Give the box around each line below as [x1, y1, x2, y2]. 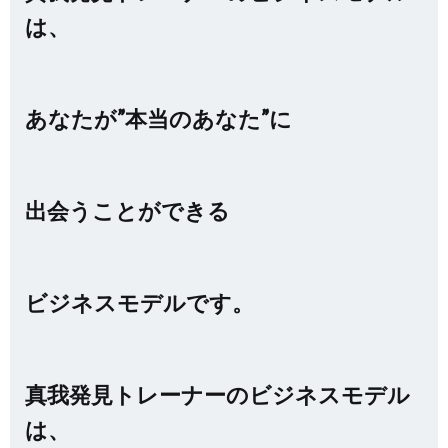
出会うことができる [25, 197, 230, 224]
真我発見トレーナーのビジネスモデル [25, 381, 410, 408]
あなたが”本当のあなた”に [25, 105, 292, 132]
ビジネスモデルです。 [25, 289, 254, 316]
